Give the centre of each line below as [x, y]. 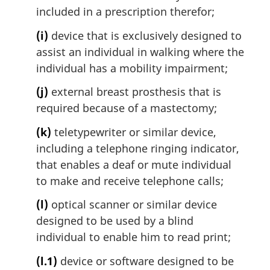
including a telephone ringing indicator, [138, 148]
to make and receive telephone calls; [130, 181]
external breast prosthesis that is [135, 92]
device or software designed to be [146, 261]
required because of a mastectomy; [127, 108]
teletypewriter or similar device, [134, 132]
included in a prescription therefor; [125, 11]
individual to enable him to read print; [133, 237]
